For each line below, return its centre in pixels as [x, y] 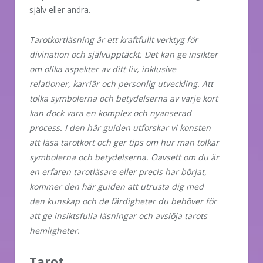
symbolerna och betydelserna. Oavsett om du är [124, 157]
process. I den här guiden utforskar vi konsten [120, 127]
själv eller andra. [60, 9]
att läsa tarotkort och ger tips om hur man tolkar [124, 142]
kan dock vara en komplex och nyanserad [110, 113]
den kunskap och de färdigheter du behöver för [123, 201]
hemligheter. [55, 230]
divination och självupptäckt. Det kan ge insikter [124, 54]
